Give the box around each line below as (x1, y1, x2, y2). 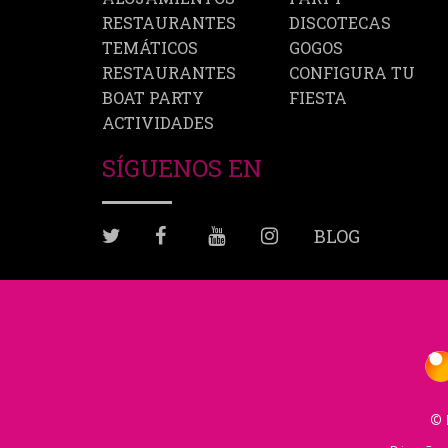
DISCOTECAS (289, 12, 391, 34)
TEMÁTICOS (102, 37, 198, 59)
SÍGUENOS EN (102, 152, 262, 185)
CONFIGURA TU (289, 62, 415, 84)
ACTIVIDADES (102, 112, 214, 134)
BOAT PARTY (102, 87, 204, 109)
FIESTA (289, 87, 347, 109)
